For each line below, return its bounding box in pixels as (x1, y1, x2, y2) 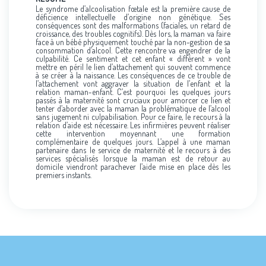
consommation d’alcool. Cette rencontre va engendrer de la (36, 45, 230, 55)
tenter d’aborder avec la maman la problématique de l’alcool (36, 103, 230, 113)
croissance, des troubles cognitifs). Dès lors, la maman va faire (36, 28, 230, 39)
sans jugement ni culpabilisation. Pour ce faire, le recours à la (36, 112, 230, 122)
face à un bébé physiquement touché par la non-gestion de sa (36, 37, 230, 47)
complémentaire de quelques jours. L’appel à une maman (36, 137, 230, 147)
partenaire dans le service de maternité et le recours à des (36, 145, 230, 155)
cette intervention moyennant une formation (36, 128, 230, 138)
